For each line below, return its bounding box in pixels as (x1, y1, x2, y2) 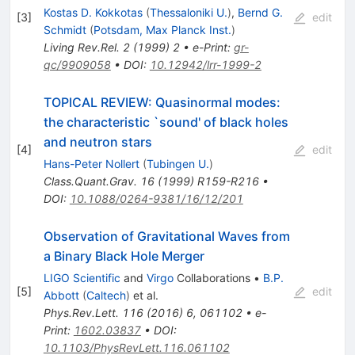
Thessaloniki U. (149, 5, 227, 19)
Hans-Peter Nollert (43, 156, 139, 170)
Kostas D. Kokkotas (43, 5, 143, 19)
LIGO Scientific (43, 270, 120, 284)
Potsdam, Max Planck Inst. (93, 22, 231, 36)
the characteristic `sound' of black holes (43, 113, 288, 130)
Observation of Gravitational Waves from (43, 227, 290, 244)
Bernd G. (237, 5, 283, 19)
